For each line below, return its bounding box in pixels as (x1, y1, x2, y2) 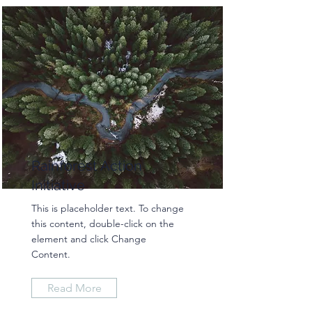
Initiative (31, 177, 85, 194)
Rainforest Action (31, 157, 142, 174)
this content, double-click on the (31, 217, 174, 230)
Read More (47, 281, 102, 295)
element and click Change (31, 233, 146, 245)
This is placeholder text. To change (31, 202, 184, 214)
